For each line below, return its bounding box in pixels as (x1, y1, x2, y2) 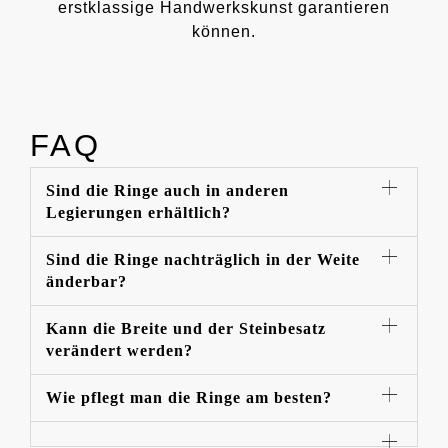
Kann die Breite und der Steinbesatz (46, 319, 326, 337)
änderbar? (46, 272, 127, 290)
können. (192, 22, 256, 40)
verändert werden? (46, 341, 193, 359)
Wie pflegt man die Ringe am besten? (46, 388, 332, 406)
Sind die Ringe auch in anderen (46, 181, 289, 199)
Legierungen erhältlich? (46, 203, 231, 221)
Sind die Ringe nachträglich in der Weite (46, 250, 360, 268)
